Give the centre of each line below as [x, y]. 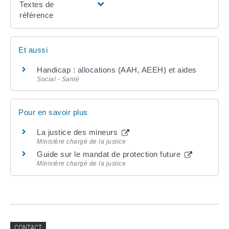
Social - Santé [58, 79]
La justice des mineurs [78, 132]
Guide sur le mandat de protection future [110, 154]
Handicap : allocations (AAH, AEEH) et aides [117, 70]
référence [37, 15]
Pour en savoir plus [53, 112]
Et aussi [33, 50]
